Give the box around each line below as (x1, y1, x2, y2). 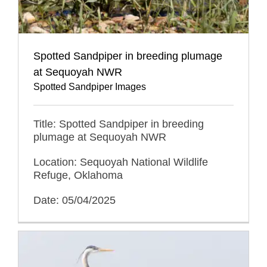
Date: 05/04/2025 (33, 194, 116, 206)
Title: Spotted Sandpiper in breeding (33, 117, 204, 130)
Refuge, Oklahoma (33, 169, 123, 181)
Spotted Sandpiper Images (33, 81, 146, 92)
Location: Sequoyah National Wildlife (33, 156, 208, 168)
